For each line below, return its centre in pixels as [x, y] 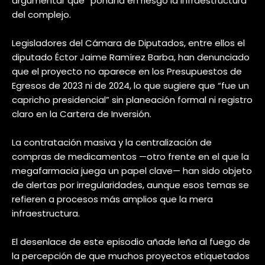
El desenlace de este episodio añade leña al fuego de [131, 242]
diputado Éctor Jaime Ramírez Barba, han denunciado [131, 57]
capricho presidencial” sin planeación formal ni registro [132, 100]
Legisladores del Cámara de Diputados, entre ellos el [128, 43]
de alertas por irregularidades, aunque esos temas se [130, 185]
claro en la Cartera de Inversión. [82, 114]
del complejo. [41, 14]
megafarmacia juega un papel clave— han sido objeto [132, 171]
